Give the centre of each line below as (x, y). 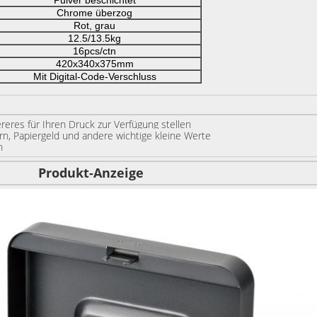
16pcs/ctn (94, 51)
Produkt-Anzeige (91, 173)
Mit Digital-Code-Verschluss (94, 76)
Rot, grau (94, 25)
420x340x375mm (94, 64)
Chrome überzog (94, 13)
